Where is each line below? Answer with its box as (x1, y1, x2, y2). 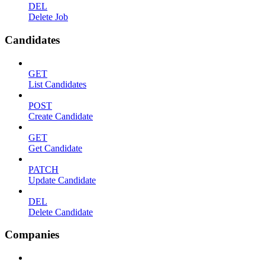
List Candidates (28, 79, 86, 89)
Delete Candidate (28, 206, 93, 217)
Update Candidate (28, 174, 96, 185)
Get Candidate (28, 143, 82, 153)
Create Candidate (28, 111, 93, 121)
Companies (5, 228, 59, 241)
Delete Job (28, 12, 68, 22)
